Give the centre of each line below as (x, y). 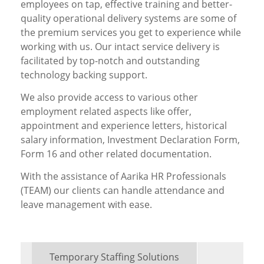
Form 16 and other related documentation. (116, 154)
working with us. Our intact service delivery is (120, 47)
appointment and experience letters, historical (124, 126)
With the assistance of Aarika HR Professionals (123, 176)
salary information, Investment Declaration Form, (130, 140)
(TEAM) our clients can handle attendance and (123, 191)
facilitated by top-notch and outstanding (110, 61)
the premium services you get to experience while (131, 33)
